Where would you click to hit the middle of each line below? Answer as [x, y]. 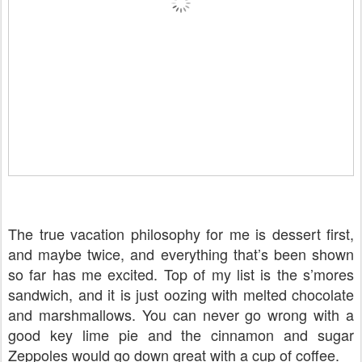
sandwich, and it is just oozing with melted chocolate [181, 294]
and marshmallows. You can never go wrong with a [181, 314]
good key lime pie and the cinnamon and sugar [181, 334]
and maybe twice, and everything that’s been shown [181, 253]
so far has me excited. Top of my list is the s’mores [181, 274]
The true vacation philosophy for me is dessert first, [181, 233]
